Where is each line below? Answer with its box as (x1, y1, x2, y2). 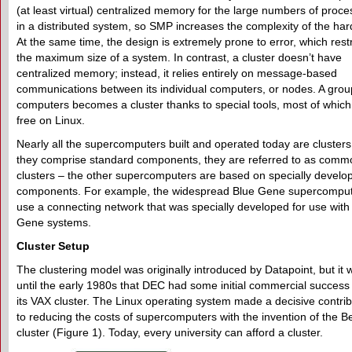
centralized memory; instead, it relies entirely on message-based (16, 67, 337, 79)
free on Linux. (16, 114, 85, 126)
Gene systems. (16, 216, 91, 229)
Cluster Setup (16, 240, 90, 252)
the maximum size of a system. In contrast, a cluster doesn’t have (16, 51, 342, 64)
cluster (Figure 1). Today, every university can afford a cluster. (16, 326, 323, 339)
